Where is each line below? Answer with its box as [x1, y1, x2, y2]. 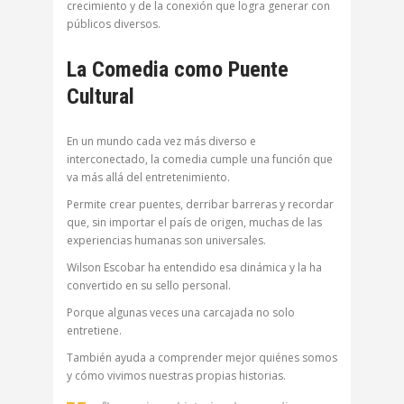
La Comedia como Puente [67, 57, 289, 83]
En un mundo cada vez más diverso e [67, 133, 256, 150]
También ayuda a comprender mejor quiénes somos [67, 350, 337, 366]
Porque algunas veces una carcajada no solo [67, 305, 295, 321]
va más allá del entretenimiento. [67, 170, 230, 186]
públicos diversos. [67, 16, 161, 32]
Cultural [67, 84, 134, 110]
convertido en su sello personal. [67, 278, 231, 294]
